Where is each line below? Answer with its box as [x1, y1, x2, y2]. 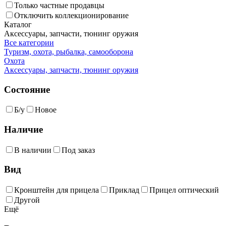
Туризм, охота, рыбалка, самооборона [4, 47, 133, 56]
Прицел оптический [149, 186, 219, 195]
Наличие [4, 124, 43, 135]
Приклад [109, 186, 139, 195]
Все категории [4, 38, 54, 47]
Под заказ [62, 145, 95, 154]
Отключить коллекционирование [14, 11, 129, 20]
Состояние [4, 84, 50, 95]
